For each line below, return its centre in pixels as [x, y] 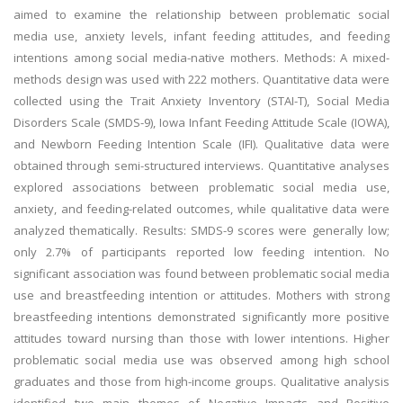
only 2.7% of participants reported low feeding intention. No [201, 252]
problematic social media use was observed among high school [201, 360]
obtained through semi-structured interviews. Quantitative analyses [201, 166]
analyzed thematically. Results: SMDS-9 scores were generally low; [201, 230]
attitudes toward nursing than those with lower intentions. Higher [201, 338]
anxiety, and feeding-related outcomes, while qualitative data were [201, 209]
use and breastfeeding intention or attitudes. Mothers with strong [201, 295]
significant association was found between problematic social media [201, 273]
